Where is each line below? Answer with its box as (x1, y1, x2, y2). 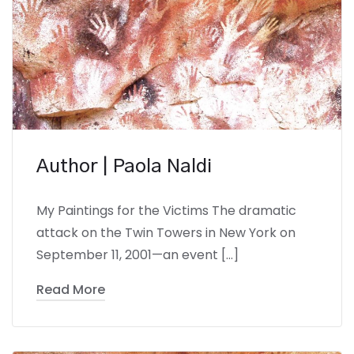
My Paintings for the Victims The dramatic (36, 201, 296, 220)
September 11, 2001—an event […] (36, 245, 239, 264)
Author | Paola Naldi (36, 156, 212, 176)
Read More (36, 280, 105, 299)
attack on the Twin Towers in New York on (36, 223, 296, 242)
